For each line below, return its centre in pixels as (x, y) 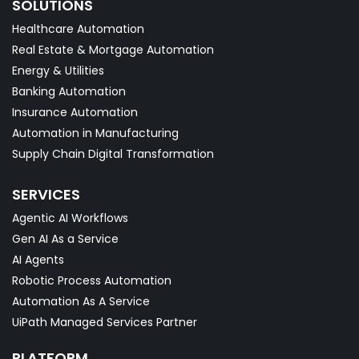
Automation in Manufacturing (95, 133)
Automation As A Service (81, 302)
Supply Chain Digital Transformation (113, 154)
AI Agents (38, 260)
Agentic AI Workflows (70, 218)
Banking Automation (69, 92)
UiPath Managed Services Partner (105, 323)
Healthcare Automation (78, 29)
